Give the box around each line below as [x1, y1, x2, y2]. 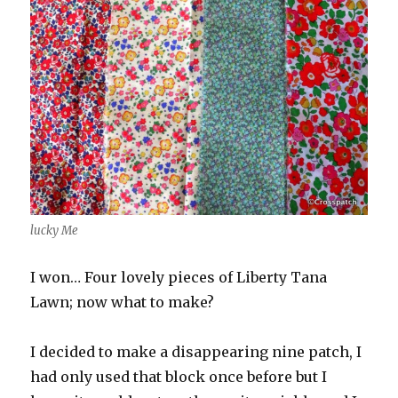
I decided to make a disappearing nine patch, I [30, 342, 362, 361]
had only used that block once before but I [30, 367, 328, 386]
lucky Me [30, 222, 79, 238]
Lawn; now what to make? [30, 292, 215, 311]
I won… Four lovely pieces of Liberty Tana [30, 267, 328, 286]
